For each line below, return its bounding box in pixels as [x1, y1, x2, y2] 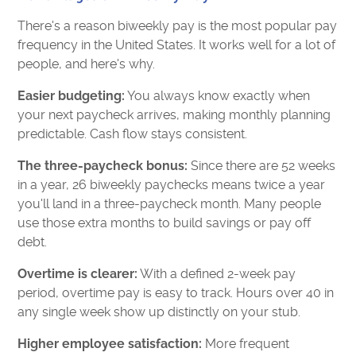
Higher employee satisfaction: [17, 335, 203, 351]
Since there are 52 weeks [188, 157, 336, 173]
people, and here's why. [17, 56, 156, 72]
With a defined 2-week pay [137, 265, 296, 281]
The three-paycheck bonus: [17, 157, 188, 173]
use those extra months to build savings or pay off [17, 215, 311, 230]
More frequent [202, 335, 290, 351]
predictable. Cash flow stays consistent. [17, 126, 248, 141]
